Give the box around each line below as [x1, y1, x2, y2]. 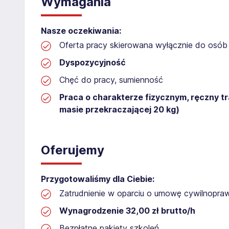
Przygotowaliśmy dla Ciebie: [41, 173, 154, 184]
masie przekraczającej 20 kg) [59, 104, 179, 114]
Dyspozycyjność [59, 57, 126, 67]
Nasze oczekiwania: [41, 25, 121, 36]
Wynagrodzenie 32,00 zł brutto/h [59, 205, 195, 216]
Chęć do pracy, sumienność [59, 74, 163, 85]
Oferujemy [41, 142, 104, 157]
